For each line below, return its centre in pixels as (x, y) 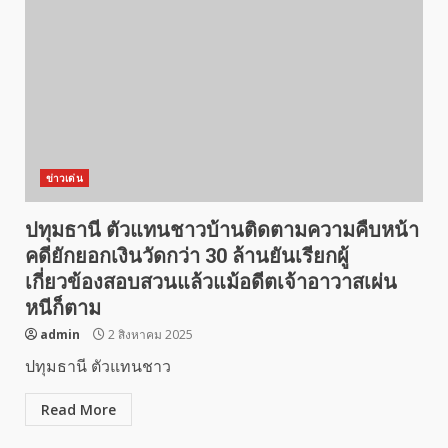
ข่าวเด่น (64, 178)
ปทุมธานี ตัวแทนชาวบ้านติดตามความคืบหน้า (222, 230)
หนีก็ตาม (63, 308)
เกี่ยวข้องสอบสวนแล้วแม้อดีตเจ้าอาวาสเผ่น (211, 282)
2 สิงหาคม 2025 (149, 334)
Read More (78, 409)
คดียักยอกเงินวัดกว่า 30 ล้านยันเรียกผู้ (187, 256)
